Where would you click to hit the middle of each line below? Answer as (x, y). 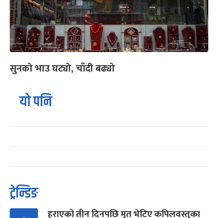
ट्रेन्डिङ (24, 193)
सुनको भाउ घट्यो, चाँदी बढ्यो (62, 68)
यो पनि (36, 102)
